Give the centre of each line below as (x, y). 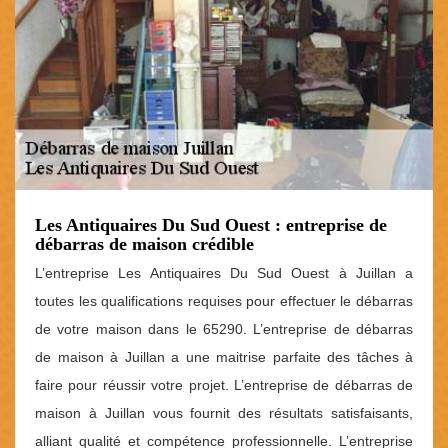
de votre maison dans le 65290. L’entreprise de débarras (224, 329)
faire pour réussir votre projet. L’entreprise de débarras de (224, 385)
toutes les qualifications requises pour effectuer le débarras (224, 301)
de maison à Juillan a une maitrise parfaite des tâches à (224, 357)
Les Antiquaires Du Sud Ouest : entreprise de (211, 225)
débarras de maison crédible (144, 244)
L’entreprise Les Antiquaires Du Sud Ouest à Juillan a (224, 273)
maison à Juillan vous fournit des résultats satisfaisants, (224, 413)
